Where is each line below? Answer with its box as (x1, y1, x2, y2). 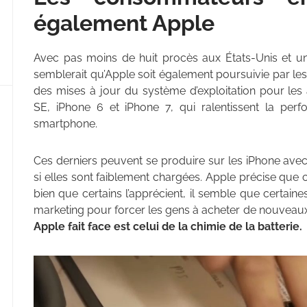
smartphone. (34, 117, 97, 131)
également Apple (34, 10, 214, 36)
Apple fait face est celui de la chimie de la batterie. (34, 220, 305, 234)
